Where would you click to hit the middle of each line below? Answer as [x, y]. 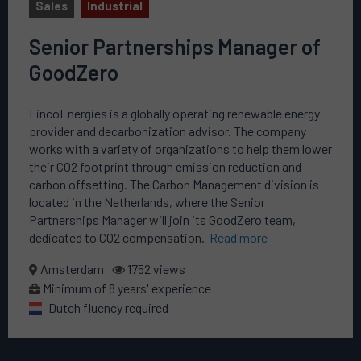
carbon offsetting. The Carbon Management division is [174, 184]
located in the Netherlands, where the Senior [147, 201]
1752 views [155, 268]
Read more [239, 237]
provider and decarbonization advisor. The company [168, 131]
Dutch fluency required [108, 307]
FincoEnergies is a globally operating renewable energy [174, 113]
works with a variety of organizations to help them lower [180, 148]
